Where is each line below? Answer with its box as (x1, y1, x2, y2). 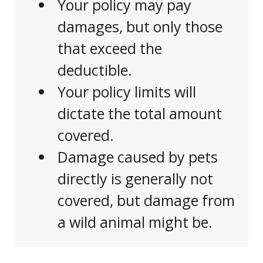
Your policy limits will (58, 82, 197, 102)
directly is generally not (58, 168, 214, 189)
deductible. (58, 60, 133, 80)
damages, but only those (58, 16, 223, 37)
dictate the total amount (58, 103, 222, 124)
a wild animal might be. (58, 212, 213, 232)
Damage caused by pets (58, 147, 218, 167)
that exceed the (58, 38, 163, 59)
